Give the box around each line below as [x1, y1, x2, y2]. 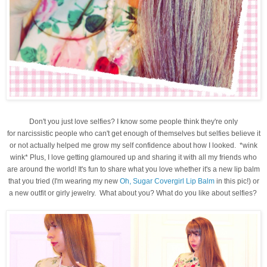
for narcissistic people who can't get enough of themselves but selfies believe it [7, 129, 260, 138]
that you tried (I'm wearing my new [8, 177, 118, 186]
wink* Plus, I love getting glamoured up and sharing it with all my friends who [10, 153, 257, 162]
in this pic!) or [214, 177, 259, 186]
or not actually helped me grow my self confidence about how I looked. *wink [10, 141, 257, 150]
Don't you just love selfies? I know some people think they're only [29, 117, 238, 126]
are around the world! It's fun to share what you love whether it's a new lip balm [7, 165, 260, 174]
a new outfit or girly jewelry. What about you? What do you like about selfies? [8, 189, 259, 198]
